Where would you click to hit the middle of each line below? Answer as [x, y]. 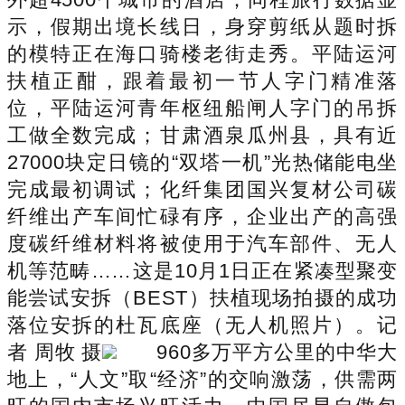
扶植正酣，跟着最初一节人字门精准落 [202, 80]
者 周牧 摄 [55, 352]
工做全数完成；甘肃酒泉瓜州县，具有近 [202, 135]
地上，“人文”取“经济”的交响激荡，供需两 [202, 379]
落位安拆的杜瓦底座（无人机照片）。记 [202, 325]
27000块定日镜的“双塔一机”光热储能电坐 [202, 162]
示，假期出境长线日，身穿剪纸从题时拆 [202, 26]
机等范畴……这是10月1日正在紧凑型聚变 [202, 270]
